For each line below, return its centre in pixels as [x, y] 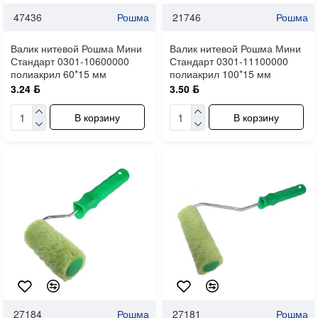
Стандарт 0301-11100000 [229, 61]
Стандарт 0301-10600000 [70, 61]
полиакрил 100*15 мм [220, 73]
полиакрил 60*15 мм [59, 73]
